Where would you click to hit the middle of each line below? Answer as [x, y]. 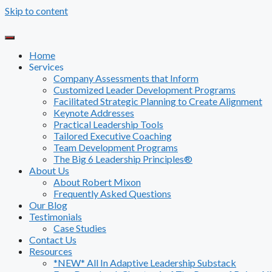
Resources [51, 251]
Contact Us [53, 240]
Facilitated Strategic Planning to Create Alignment [158, 101]
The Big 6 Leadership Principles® [123, 159]
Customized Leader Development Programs [144, 90]
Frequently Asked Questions [112, 193]
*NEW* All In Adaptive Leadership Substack [145, 263]
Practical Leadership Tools [108, 124]
